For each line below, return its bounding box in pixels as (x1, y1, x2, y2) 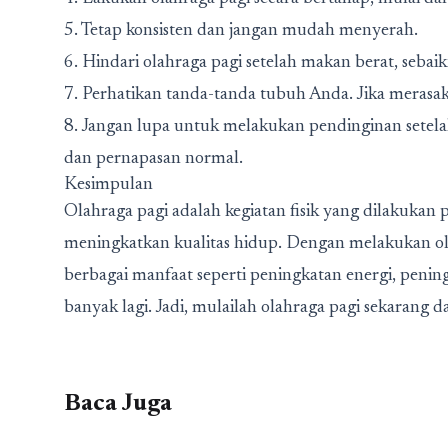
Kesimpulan (64, 176, 153, 194)
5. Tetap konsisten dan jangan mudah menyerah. (64, 22, 418, 40)
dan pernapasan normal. (64, 150, 243, 168)
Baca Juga (64, 392, 172, 416)
